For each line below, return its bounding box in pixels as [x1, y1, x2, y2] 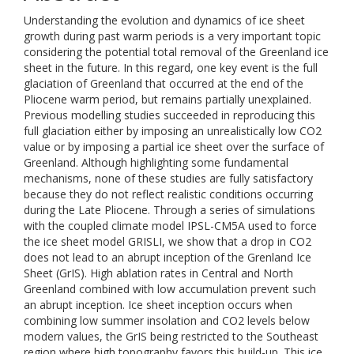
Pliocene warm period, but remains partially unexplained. [24, 92, 311, 107]
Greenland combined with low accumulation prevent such [24, 281, 316, 296]
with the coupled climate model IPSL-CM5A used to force [24, 218, 317, 233]
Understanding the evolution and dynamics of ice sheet [24, 13, 305, 28]
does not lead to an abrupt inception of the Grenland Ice [24, 250, 311, 265]
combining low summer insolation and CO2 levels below [24, 313, 310, 328]
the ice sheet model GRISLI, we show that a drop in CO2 [24, 234, 311, 249]
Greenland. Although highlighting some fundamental [24, 155, 288, 170]
